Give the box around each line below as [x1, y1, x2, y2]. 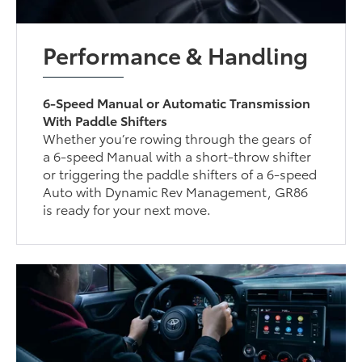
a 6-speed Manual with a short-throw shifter [43, 145, 312, 165]
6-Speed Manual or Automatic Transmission [43, 92, 311, 112]
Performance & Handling [43, 37, 309, 70]
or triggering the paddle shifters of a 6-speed [43, 163, 318, 183]
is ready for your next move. [43, 199, 212, 218]
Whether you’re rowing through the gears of [43, 128, 312, 147]
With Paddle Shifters [43, 110, 168, 129]
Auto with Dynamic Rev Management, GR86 [43, 181, 309, 200]
